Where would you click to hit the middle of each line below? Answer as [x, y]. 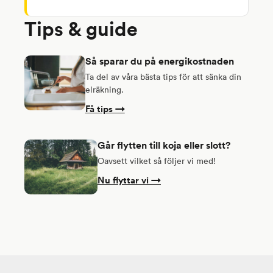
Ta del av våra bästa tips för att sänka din [163, 77]
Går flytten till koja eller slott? [164, 146]
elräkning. [104, 90]
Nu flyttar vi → [129, 180]
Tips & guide [81, 29]
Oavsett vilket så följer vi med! [157, 161]
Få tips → [105, 109]
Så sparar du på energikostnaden [159, 62]
